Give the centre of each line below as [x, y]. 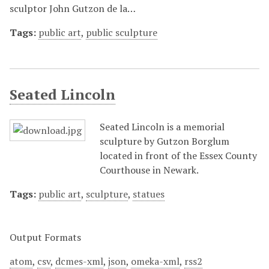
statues [149, 194]
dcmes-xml [79, 261]
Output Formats [45, 237]
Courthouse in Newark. [149, 170]
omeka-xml [155, 261]
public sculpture [122, 32]
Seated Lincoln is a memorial [162, 127]
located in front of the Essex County [178, 156]
